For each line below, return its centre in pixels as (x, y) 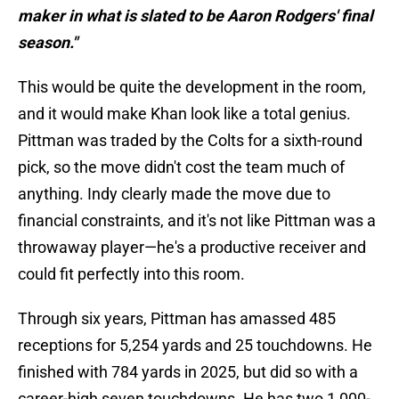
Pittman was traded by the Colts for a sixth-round (190, 141)
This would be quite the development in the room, (192, 87)
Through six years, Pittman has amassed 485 (177, 319)
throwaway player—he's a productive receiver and (192, 248)
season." (48, 43)
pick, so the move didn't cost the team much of (181, 167)
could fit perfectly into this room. (131, 274)
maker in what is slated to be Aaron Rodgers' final (195, 16)
